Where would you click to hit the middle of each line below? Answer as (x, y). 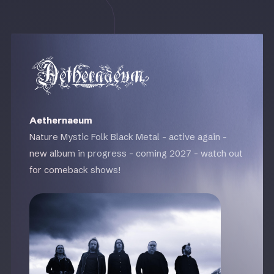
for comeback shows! (75, 170)
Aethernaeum (61, 120)
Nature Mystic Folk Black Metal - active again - (128, 137)
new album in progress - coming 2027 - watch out (136, 153)
